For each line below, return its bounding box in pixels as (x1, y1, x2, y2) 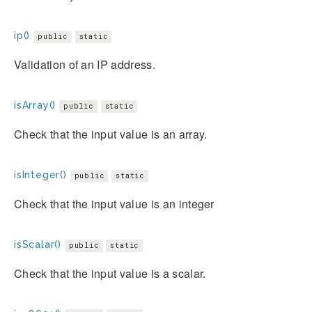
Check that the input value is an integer (14, 195, 214, 212)
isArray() (14, 99, 56, 111)
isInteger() (14, 169, 67, 180)
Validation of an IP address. (14, 56, 155, 72)
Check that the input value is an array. (14, 125, 208, 142)
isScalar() (14, 238, 61, 250)
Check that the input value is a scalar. (14, 265, 206, 281)
